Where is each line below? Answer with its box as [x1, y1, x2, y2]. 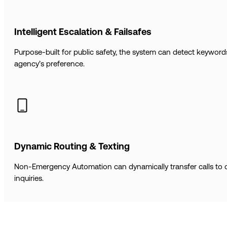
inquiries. [14, 173, 44, 182]
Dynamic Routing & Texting [14, 140, 130, 152]
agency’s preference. [14, 59, 85, 68]
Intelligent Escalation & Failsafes [14, 26, 152, 37]
